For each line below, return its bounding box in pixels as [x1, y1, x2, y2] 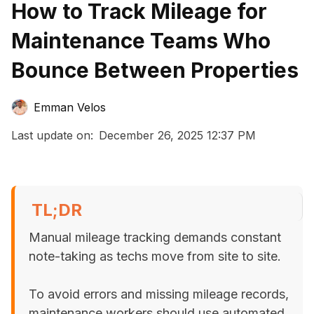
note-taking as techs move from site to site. [29, 249, 281, 264]
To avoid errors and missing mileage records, [29, 287, 289, 301]
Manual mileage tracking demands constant [29, 230, 281, 245]
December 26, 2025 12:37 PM [99, 128, 256, 142]
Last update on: [11, 128, 93, 142]
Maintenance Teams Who [11, 28, 271, 53]
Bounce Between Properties [11, 57, 299, 83]
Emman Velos [34, 100, 106, 114]
